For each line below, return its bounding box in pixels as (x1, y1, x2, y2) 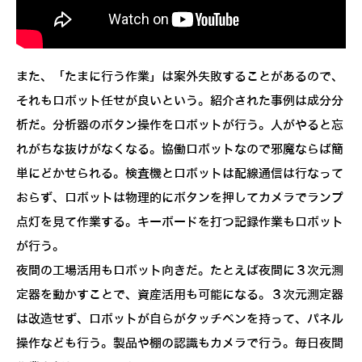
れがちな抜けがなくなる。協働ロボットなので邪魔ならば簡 (16, 142, 343, 156)
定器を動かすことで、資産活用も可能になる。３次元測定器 (16, 288, 343, 301)
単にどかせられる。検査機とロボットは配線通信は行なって (16, 166, 343, 180)
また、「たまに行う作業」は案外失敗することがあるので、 (16, 69, 343, 83)
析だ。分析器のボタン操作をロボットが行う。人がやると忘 (16, 118, 343, 132)
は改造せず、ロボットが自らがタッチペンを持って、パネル (16, 312, 343, 326)
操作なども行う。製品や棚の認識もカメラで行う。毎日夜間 (16, 336, 343, 350)
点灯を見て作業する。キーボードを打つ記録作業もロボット (16, 215, 343, 229)
